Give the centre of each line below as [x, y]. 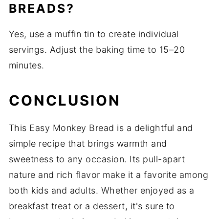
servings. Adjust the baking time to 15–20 [97, 50]
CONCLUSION [65, 101]
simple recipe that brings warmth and [88, 144]
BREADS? [42, 9]
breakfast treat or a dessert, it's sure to [92, 206]
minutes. [26, 66]
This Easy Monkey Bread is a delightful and [101, 128]
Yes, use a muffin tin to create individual [94, 34]
